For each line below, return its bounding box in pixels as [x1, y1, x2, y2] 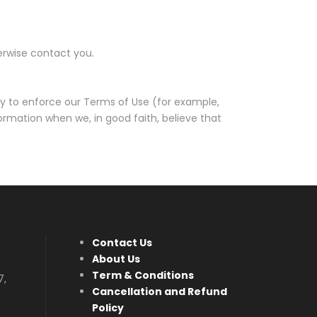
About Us [91, 251, 140, 266]
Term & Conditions [91, 267, 194, 282]
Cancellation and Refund [91, 284, 227, 299]
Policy [91, 300, 124, 315]
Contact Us [91, 235, 152, 250]
